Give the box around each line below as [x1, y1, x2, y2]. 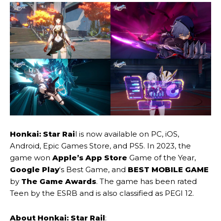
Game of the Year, [129, 152, 196, 162]
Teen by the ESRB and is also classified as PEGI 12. [10, 188, 194, 198]
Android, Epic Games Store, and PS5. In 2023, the [10, 141, 191, 150]
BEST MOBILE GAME [128, 164, 209, 174]
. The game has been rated [96, 176, 197, 186]
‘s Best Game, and [59, 164, 128, 174]
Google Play [10, 164, 59, 174]
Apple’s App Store [52, 152, 129, 162]
